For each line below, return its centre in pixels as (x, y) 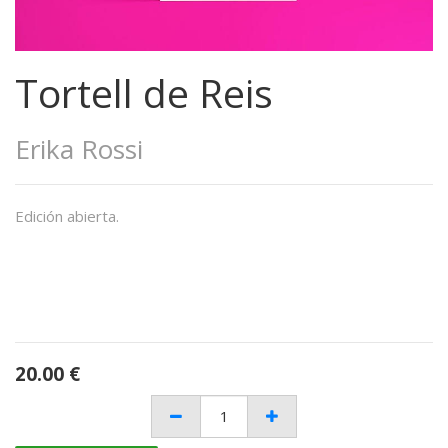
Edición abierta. (67, 215)
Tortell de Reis (144, 92)
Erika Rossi (79, 148)
